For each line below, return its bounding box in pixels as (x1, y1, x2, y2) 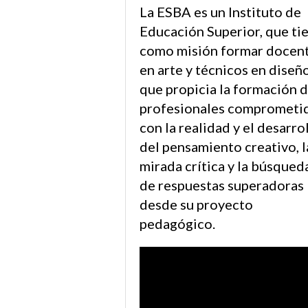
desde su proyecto (140, 196, 253, 212)
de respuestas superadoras (140, 177, 304, 193)
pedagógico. (140, 215, 215, 232)
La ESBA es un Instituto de (140, 3, 301, 20)
